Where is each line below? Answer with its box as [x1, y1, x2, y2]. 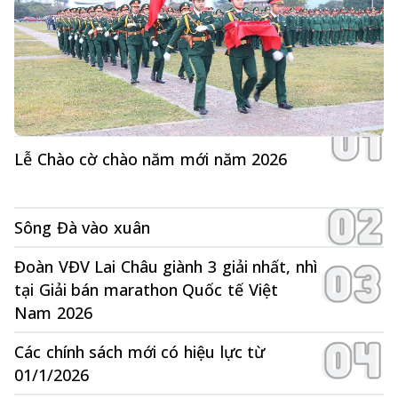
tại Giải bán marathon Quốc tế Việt [14, 279, 278, 301]
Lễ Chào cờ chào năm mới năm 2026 [14, 148, 288, 171]
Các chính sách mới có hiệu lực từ [14, 341, 266, 363]
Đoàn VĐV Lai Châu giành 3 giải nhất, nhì [14, 256, 317, 278]
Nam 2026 [14, 302, 92, 324]
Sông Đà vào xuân [14, 217, 150, 239]
